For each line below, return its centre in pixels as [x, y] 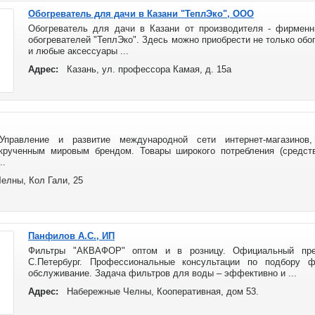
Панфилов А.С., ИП [71, 236]
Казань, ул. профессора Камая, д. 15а [149, 69]
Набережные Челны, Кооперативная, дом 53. [163, 291]
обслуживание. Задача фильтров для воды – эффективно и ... [162, 273]
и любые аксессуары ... [78, 51]
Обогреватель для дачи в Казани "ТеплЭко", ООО [141, 14]
